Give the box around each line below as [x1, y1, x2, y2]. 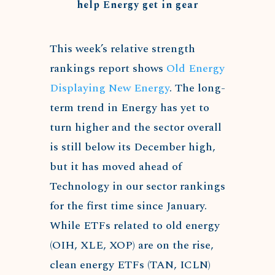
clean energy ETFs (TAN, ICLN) [49, 257, 211, 273]
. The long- [169, 80, 225, 96]
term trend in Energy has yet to [49, 99, 209, 116]
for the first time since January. [49, 198, 207, 214]
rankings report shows [49, 60, 166, 77]
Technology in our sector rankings [49, 178, 225, 195]
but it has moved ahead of [49, 158, 182, 175]
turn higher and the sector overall [49, 119, 222, 136]
